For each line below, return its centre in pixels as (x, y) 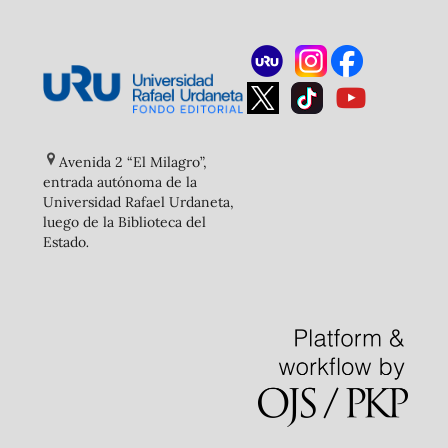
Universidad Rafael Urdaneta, (138, 202)
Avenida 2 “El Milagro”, (132, 162)
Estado (64, 242)
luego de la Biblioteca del (124, 222)
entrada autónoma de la (119, 182)
